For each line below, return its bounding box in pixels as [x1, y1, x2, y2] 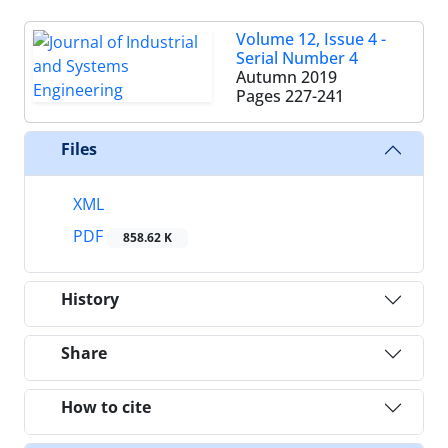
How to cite [61, 396, 151, 419]
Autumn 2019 [236, 65, 337, 88]
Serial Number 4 [236, 46, 358, 69]
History [61, 288, 119, 311]
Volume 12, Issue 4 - [236, 27, 386, 50]
